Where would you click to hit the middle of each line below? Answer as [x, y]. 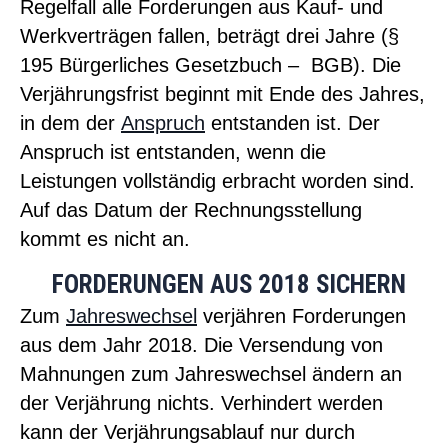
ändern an [354, 374]
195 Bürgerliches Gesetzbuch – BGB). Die [210, 64]
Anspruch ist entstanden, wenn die [173, 151]
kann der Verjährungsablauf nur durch [187, 432]
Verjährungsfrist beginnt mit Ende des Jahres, [222, 93]
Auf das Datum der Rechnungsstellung [191, 209]
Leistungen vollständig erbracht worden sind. [217, 180]
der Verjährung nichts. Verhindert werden [201, 403]
